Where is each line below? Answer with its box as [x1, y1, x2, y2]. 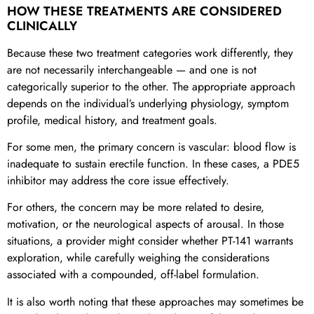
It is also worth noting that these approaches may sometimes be [7, 293, 303, 310]
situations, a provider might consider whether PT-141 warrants [7, 233, 293, 250]
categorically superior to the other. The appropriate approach [7, 78, 295, 95]
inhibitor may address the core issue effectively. [7, 172, 229, 189]
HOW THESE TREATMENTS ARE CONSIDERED [7, 1, 282, 20]
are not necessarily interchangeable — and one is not [7, 61, 257, 78]
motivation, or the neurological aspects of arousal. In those [7, 216, 284, 233]
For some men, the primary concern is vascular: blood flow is [7, 138, 296, 155]
